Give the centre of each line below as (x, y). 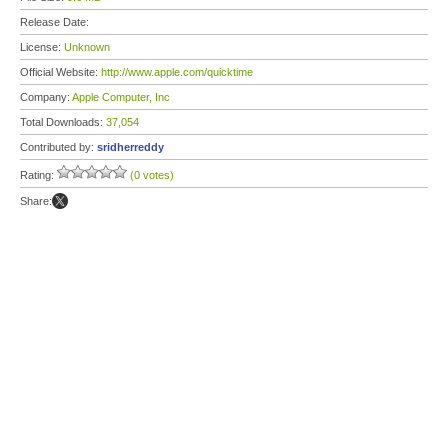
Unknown (87, 47)
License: (42, 47)
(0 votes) (152, 175)
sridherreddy (130, 147)
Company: (46, 97)
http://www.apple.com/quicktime (177, 72)
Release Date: (56, 22)
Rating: (38, 175)
